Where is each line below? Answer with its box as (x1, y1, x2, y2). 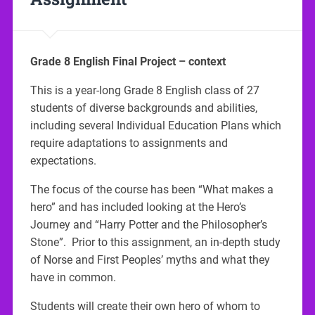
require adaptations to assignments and (30, 136, 228, 150)
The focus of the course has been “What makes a (30, 182, 274, 196)
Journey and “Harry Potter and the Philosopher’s (30, 217, 267, 231)
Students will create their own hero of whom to (30, 299, 260, 313)
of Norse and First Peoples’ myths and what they (30, 252, 270, 266)
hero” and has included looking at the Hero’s (30, 200, 246, 214)
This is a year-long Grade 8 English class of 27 (30, 83, 259, 97)
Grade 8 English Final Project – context (30, 54, 229, 68)
